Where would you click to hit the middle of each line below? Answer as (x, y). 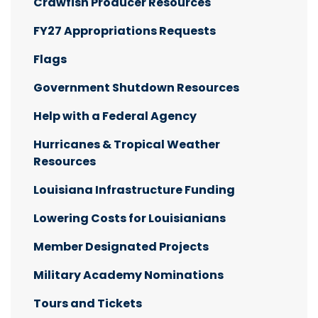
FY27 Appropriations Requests (125, 31)
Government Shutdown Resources (136, 87)
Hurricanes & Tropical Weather (127, 144)
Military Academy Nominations (128, 275)
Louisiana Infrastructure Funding (134, 190)
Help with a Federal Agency (115, 116)
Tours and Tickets (88, 303)
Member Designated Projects (121, 246)
